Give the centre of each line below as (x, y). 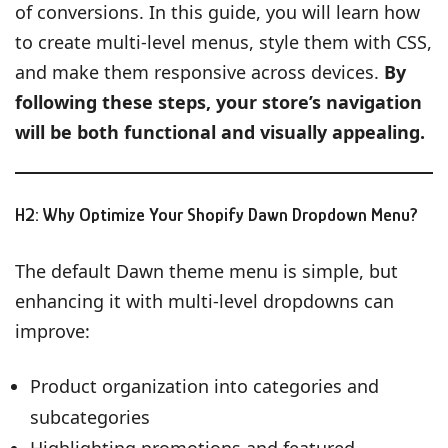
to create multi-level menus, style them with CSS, (223, 41)
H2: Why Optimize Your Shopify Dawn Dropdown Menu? (216, 214)
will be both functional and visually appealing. (220, 131)
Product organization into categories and (204, 385)
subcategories (90, 416)
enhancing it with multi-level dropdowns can (204, 300)
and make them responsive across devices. (199, 71)
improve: (52, 330)
